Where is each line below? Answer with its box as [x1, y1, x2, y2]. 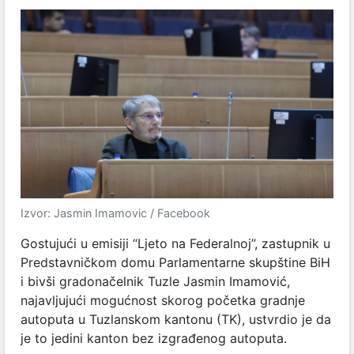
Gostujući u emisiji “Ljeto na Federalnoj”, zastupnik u [21, 235, 330, 252]
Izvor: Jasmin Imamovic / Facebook [21, 206, 210, 220]
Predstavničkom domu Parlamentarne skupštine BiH [21, 254, 330, 271]
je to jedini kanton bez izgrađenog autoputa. [21, 330, 287, 347]
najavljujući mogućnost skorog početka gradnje [21, 292, 305, 309]
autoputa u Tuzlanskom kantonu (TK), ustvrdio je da [21, 311, 331, 328]
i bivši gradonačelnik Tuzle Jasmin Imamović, [21, 273, 290, 290]
